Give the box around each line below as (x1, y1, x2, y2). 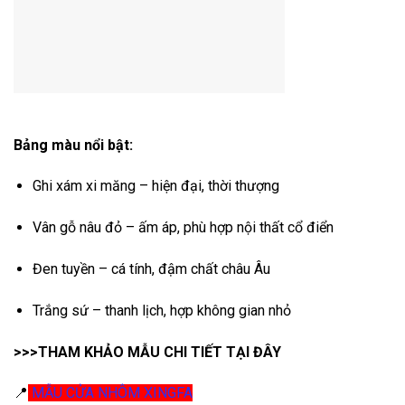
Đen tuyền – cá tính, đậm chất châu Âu (32, 260, 270, 278)
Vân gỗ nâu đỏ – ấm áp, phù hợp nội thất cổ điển (32, 219, 334, 237)
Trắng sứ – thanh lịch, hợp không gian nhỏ (32, 301, 291, 319)
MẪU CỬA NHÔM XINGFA (28, 384, 193, 402)
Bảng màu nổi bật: (14, 136, 133, 154)
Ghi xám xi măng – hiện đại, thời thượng (32, 177, 279, 195)
